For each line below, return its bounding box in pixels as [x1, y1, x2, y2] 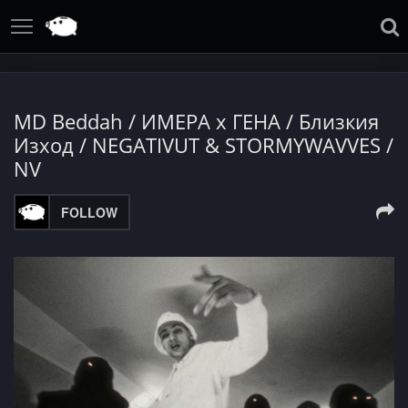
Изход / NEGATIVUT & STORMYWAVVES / [14, 131, 393, 158]
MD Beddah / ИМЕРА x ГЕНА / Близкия [14, 107, 379, 135]
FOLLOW [61, 203, 117, 221]
